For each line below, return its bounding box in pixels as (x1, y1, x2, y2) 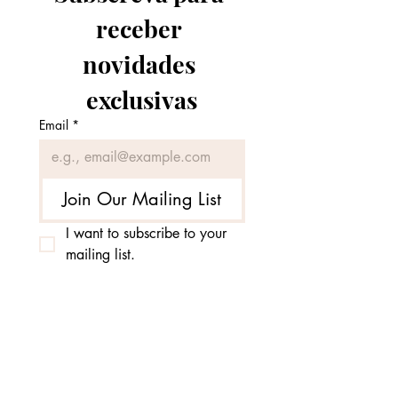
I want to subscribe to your (66, 224, 227, 243)
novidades (83, 48, 196, 80)
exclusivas (86, 84, 198, 115)
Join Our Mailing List (62, 187, 222, 211)
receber (96, 12, 183, 44)
